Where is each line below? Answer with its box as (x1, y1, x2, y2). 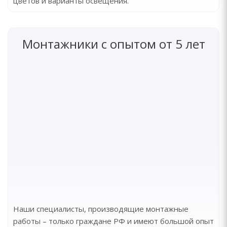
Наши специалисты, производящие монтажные (13, 204, 188, 214)
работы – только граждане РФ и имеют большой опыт (13, 216, 214, 226)
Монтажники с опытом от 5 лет (22, 35, 205, 52)
